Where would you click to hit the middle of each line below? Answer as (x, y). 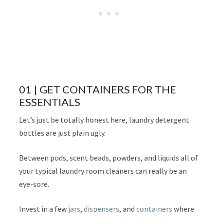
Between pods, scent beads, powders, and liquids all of (109, 157)
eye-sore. (34, 184)
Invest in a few (44, 209)
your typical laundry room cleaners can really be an (103, 171)
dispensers (101, 209)
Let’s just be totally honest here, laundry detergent (104, 119)
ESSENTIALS (50, 102)
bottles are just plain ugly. (62, 133)
